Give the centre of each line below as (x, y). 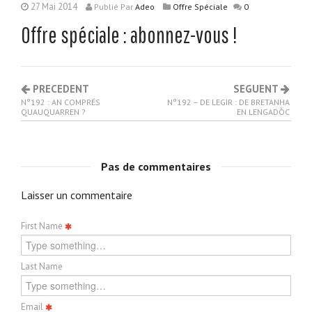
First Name (43, 226)
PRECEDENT (60, 88)
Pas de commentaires (156, 166)
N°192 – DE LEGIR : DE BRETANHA (228, 102)
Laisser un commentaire (77, 195)
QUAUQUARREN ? (53, 111)
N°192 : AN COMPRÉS (61, 102)
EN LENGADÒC (263, 111)
